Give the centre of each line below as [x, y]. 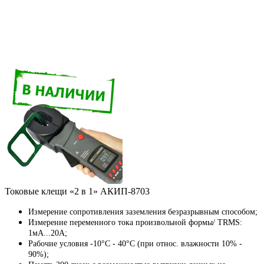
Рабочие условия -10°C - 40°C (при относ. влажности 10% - [135, 244]
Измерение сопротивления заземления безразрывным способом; [143, 212]
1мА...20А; [48, 233]
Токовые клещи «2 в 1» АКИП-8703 [77, 192]
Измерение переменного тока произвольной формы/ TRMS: [135, 223]
